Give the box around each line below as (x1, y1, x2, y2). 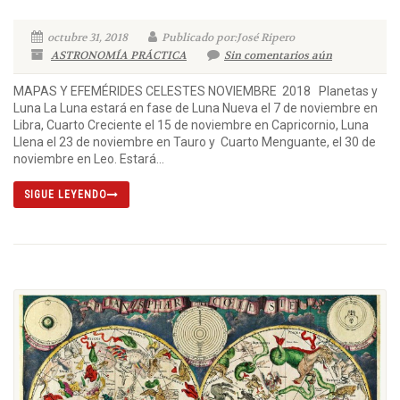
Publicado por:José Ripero (162, 30, 295, 46)
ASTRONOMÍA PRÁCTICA (51, 48, 187, 63)
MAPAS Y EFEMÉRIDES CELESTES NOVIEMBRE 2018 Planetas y (13, 84, 378, 99)
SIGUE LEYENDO (24, 188, 107, 202)
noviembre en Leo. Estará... (13, 152, 164, 167)
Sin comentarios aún (224, 48, 332, 63)
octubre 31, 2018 (47, 30, 128, 46)
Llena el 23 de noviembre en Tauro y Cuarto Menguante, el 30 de (13, 135, 376, 150)
